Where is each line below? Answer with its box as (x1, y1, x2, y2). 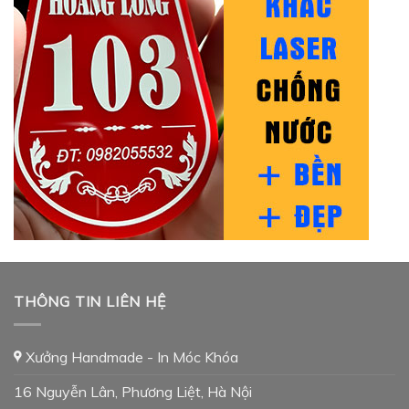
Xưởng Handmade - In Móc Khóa (22, 347, 238, 366)
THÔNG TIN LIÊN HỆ (14, 292, 166, 311)
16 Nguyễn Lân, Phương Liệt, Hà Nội (14, 382, 252, 401)
